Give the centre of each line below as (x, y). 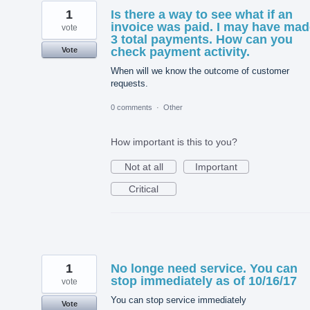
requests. (129, 83)
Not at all (144, 166)
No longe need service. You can (204, 268)
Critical (144, 189)
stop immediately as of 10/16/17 (204, 281)
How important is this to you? (174, 142)
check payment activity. (180, 52)
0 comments (131, 107)
